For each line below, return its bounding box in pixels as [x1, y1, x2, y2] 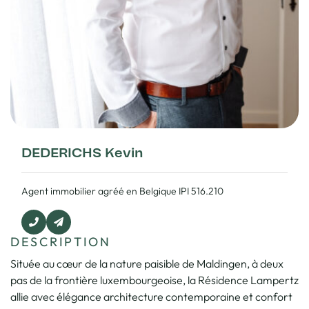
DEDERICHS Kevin [21, 143, 143, 163]
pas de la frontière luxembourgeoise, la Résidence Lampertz [10, 272, 299, 287]
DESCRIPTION [10, 233, 111, 250]
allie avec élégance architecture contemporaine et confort [10, 289, 292, 303]
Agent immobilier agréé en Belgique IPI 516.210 [21, 184, 223, 197]
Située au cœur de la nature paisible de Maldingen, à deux [10, 256, 283, 270]
